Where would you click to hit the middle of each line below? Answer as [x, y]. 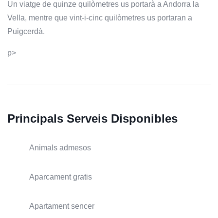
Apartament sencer [62, 206]
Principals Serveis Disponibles [92, 119]
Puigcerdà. [26, 32]
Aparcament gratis [61, 177]
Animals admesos [60, 148]
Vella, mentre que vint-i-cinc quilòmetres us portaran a [100, 18]
